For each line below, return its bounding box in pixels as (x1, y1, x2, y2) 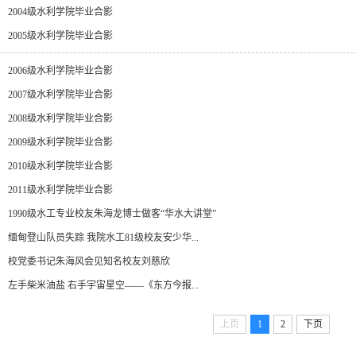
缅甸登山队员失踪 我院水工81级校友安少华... (8, 232, 199, 243)
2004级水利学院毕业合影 (8, 6, 113, 17)
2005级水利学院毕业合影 (8, 30, 113, 41)
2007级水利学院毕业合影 (8, 89, 113, 100)
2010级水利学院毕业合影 (8, 161, 113, 172)
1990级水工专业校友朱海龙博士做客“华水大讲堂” (8, 208, 216, 219)
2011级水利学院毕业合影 (8, 184, 113, 195)
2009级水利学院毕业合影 (8, 137, 113, 148)
